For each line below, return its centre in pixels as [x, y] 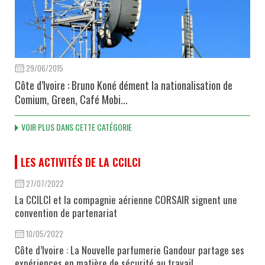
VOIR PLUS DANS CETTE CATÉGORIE [77, 127]
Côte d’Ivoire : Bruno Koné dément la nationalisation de [124, 85]
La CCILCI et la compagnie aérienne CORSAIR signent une [126, 199]
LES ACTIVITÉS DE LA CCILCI [81, 162]
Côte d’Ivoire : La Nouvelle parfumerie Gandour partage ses [130, 250]
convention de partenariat [66, 212]
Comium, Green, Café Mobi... [71, 99]
